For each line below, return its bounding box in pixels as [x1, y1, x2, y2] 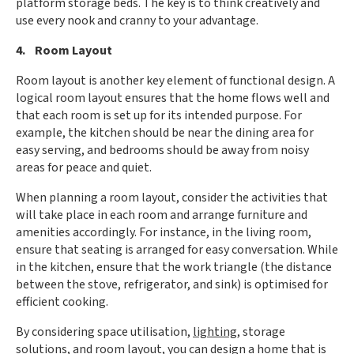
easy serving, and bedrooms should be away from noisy [16, 141, 309, 159]
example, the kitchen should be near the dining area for [16, 124, 314, 141]
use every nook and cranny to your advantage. [16, 12, 258, 29]
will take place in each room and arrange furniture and [16, 206, 307, 224]
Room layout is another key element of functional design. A [16, 72, 335, 89]
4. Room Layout [16, 42, 112, 59]
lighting [193, 323, 237, 341]
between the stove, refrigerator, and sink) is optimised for [16, 276, 328, 293]
